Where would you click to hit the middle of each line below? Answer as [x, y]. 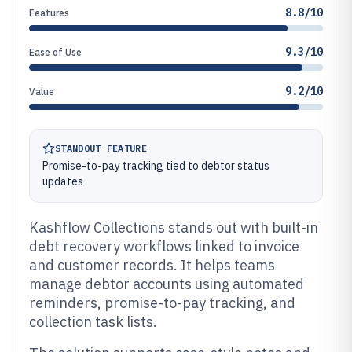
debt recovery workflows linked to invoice [164, 246]
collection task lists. [93, 322]
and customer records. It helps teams [152, 265]
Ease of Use [55, 52]
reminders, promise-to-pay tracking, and [162, 303]
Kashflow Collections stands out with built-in [174, 227]
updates [63, 181]
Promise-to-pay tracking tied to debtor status [156, 166]
